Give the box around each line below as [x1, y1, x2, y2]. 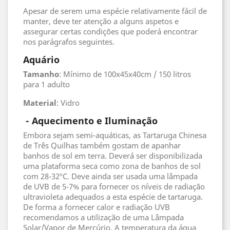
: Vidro [56, 98, 80, 108]
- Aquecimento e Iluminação [23, 114, 158, 127]
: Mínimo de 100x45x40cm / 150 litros [59, 69, 191, 79]
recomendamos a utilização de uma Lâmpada [23, 212, 184, 222]
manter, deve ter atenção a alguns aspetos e [23, 16, 179, 26]
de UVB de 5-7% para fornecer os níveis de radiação [23, 181, 205, 191]
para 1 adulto [23, 79, 70, 89]
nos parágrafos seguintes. [23, 36, 114, 47]
